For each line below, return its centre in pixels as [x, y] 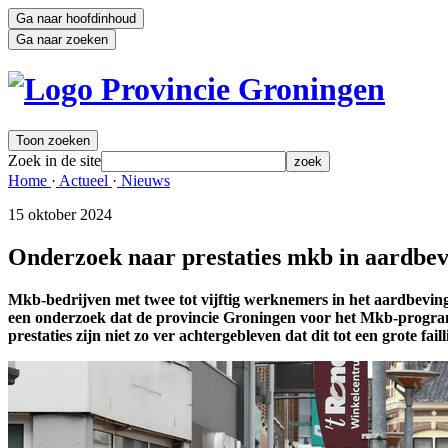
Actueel [84, 180]
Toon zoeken [53, 140]
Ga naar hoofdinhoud [76, 18]
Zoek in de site [54, 160]
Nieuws [143, 180]
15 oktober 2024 [60, 214]
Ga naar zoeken [62, 39]
